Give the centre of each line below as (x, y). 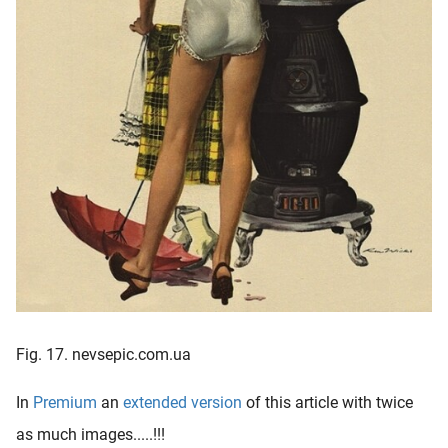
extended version (182, 402)
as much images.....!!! (90, 434)
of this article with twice (327, 402)
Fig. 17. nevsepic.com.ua (103, 354)
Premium (65, 402)
